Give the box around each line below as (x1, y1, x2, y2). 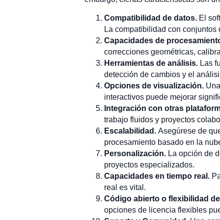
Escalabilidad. (104, 126, 158, 135)
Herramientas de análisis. (104, 58, 200, 67)
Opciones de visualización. (104, 81, 206, 90)
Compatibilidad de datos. (104, 13, 199, 22)
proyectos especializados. (104, 160, 194, 169)
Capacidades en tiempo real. (104, 171, 212, 180)
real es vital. (104, 183, 146, 192)
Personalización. (104, 149, 168, 158)
